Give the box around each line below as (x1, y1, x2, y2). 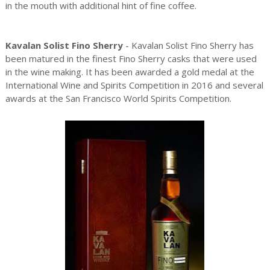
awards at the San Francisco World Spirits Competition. (5, 92, 231, 104)
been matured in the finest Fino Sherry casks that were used (5, 52, 257, 64)
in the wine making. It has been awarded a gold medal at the (5, 66, 254, 78)
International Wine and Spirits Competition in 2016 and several (5, 79, 263, 91)
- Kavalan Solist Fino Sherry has (125, 39, 254, 51)
